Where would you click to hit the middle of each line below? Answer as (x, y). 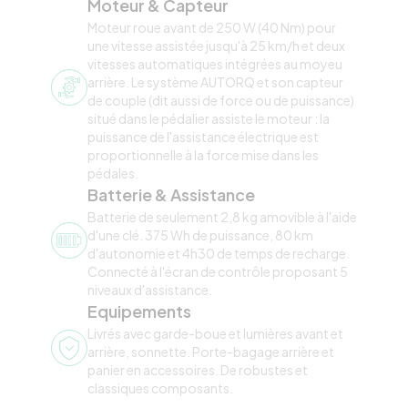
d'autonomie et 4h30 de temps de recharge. (219, 253)
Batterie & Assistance (171, 194)
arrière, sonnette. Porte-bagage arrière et (211, 351)
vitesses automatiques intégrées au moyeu (215, 63)
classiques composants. (160, 388)
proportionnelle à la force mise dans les (203, 154)
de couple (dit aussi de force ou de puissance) (221, 100)
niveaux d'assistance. (150, 289)
